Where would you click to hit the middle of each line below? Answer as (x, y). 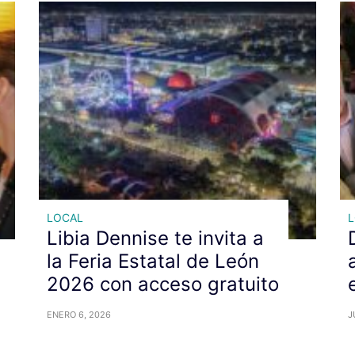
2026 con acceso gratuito (163, 284)
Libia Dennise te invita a (155, 238)
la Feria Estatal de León (153, 261)
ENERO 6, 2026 (79, 314)
